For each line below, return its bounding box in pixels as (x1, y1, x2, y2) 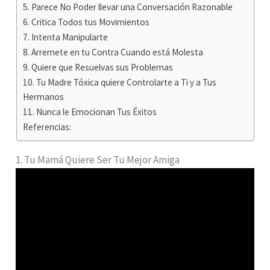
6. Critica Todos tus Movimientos (22, 16, 149, 28)
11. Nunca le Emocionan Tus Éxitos (22, 106, 157, 118)
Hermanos (22, 91, 64, 103)
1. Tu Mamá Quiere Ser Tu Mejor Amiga (16, 153, 180, 167)
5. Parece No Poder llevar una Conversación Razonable (22, 1, 233, 13)
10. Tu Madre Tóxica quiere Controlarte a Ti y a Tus (22, 77, 216, 89)
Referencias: (22, 121, 71, 133)
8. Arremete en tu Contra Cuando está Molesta (22, 46, 203, 58)
